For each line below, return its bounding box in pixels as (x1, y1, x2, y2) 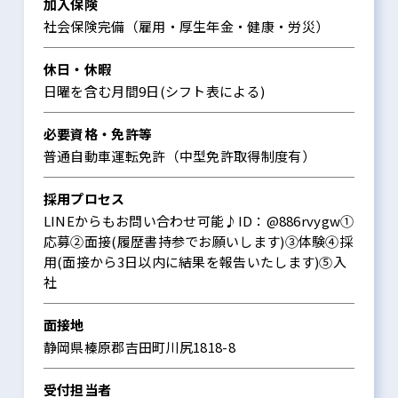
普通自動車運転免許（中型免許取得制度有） (43, 147, 315, 166)
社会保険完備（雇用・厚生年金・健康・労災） (43, 17, 330, 36)
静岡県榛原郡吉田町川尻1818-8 (43, 338, 235, 357)
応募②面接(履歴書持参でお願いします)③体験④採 (43, 232, 354, 251)
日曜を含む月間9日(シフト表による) (43, 82, 266, 101)
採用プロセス (43, 189, 125, 209)
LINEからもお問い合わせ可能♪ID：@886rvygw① (43, 211, 354, 231)
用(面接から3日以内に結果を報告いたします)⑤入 (43, 252, 347, 272)
